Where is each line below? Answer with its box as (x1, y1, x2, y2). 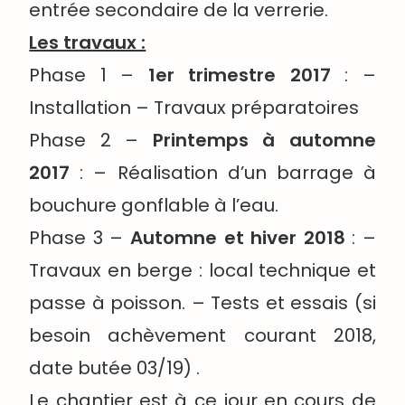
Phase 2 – (29, 127, 139, 154)
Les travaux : (29, 30, 146, 56)
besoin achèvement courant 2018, (29, 323, 376, 349)
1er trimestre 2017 (147, 62, 331, 89)
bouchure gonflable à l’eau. (29, 193, 279, 219)
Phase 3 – (29, 225, 130, 251)
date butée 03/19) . (29, 355, 201, 381)
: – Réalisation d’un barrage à (70, 160, 376, 186)
